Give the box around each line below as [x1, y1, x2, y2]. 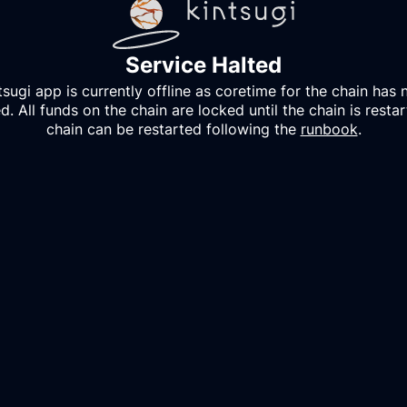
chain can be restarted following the [45, 119, 296, 138]
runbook [300, 119, 358, 138]
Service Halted [125, 51, 282, 78]
